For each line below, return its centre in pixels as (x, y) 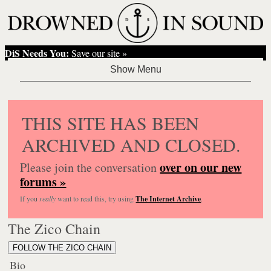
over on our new (201, 167)
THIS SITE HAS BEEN (111, 122)
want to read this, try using (96, 198)
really (48, 198)
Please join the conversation (90, 167)
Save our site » (98, 53)
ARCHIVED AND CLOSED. (132, 144)
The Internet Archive (168, 198)
